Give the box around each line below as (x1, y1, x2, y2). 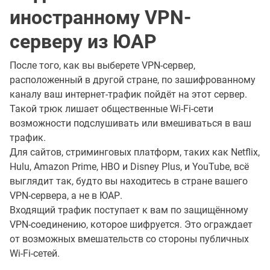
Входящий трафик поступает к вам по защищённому (10, 204, 248, 216)
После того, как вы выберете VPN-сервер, (10, 59, 195, 71)
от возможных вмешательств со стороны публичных (10, 233, 249, 245)
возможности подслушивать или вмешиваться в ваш (10, 117, 251, 129)
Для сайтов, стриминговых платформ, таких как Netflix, (10, 146, 260, 158)
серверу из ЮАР (10, 30, 157, 53)
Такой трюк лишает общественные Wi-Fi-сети (10, 102, 213, 115)
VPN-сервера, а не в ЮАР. (10, 189, 122, 201)
